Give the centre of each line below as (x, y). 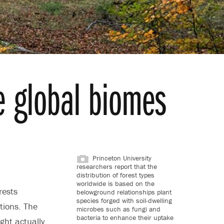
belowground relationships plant (124, 192)
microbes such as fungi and (118, 209)
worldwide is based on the (115, 183)
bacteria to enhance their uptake (125, 217)
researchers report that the (116, 166)
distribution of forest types (115, 175)
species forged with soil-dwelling (124, 200)
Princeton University (122, 158)
